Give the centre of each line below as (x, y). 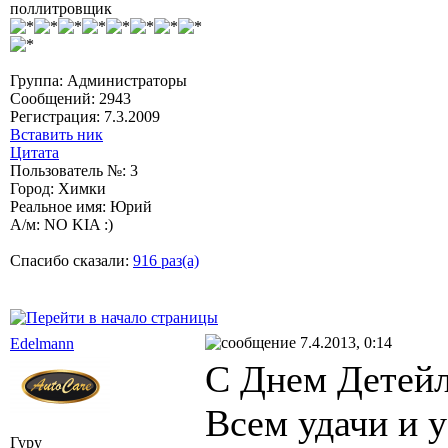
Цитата (34, 152)
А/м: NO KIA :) (61, 224)
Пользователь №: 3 (74, 170)
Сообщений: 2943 (70, 98)
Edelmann (42, 343)
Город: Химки (58, 188)
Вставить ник (56, 134)
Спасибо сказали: (71, 260)
